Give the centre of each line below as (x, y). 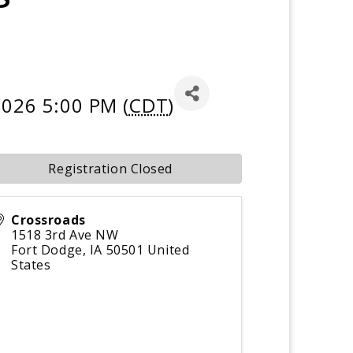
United (168, 250)
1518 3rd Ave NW (65, 235)
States (31, 265)
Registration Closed (111, 169)
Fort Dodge (47, 250)
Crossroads (48, 220)
